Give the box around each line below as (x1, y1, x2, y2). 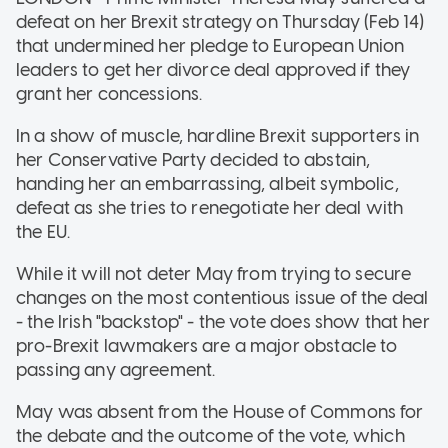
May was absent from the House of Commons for (16, 400, 424, 423)
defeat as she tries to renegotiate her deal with (16, 196, 404, 219)
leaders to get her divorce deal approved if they (16, 58, 411, 81)
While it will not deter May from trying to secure (16, 262, 412, 285)
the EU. (16, 220, 71, 243)
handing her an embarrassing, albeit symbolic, (16, 172, 399, 195)
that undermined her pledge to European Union (16, 34, 405, 57)
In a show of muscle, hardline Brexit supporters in (16, 124, 420, 147)
